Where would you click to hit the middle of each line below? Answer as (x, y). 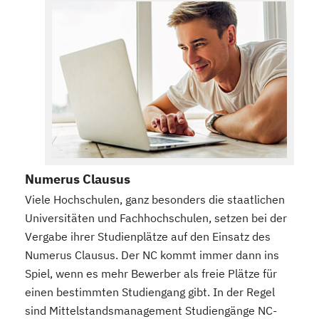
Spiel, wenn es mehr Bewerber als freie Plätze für (151, 274)
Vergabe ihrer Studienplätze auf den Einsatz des (148, 237)
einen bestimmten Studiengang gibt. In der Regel (150, 292)
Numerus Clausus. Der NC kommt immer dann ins (152, 255)
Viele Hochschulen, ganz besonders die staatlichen (155, 200)
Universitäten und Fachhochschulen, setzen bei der (156, 218)
